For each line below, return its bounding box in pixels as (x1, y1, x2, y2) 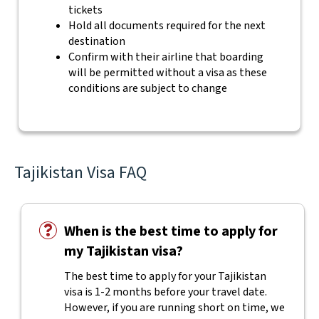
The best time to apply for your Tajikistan (63, 268, 266, 284)
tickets (68, 2, 103, 18)
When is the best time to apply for (63, 221, 278, 241)
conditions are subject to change (68, 80, 227, 96)
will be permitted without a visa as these (68, 65, 267, 80)
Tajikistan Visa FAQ (14, 160, 147, 185)
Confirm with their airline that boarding (68, 49, 263, 65)
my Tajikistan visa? (63, 241, 183, 261)
